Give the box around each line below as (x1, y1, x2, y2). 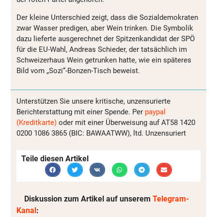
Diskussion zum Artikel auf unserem (16, 194, 153, 204)
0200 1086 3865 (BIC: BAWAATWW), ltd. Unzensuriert (16, 129, 186, 138)
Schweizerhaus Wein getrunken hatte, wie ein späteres (16, 55, 191, 64)
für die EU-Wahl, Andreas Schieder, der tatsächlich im (16, 45, 187, 54)
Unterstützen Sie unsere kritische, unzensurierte (16, 97, 170, 106)
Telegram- (153, 194, 189, 204)
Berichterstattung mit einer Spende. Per (16, 108, 145, 117)
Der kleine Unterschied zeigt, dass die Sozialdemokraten (16, 13, 198, 22)
